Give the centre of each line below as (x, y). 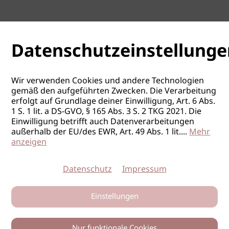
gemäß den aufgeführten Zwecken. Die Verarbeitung (114, 91)
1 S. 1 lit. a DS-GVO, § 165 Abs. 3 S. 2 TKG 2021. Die (107, 112)
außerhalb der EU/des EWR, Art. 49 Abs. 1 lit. (96, 132)
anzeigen (29, 142)
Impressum (144, 169)
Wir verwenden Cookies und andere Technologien (108, 81)
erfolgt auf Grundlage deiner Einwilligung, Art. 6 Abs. (113, 101)
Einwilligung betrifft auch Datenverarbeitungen (103, 122)
